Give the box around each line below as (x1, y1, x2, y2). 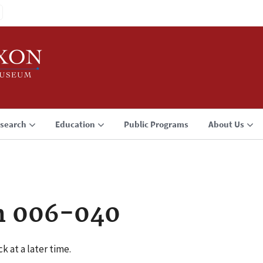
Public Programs (124, 119, 188, 130)
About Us (208, 119, 244, 130)
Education (55, 119, 95, 130)
